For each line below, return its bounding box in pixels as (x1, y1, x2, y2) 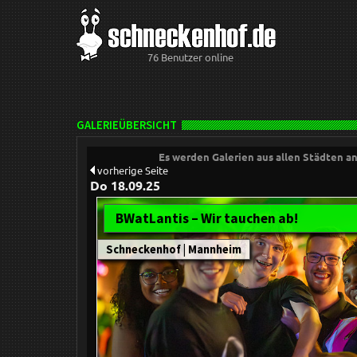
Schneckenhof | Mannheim (106, 242, 241, 257)
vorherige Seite (95, 163, 168, 178)
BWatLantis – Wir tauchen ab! (116, 210, 298, 228)
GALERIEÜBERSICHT (76, 118, 177, 133)
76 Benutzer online (147, 50, 233, 64)
